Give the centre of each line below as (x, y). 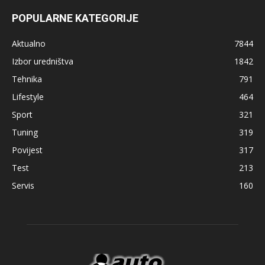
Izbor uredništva (43, 61)
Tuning (25, 132)
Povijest (27, 150)
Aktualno (29, 43)
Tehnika (27, 79)
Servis (23, 185)
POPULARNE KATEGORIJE (75, 18)
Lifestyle (28, 97)
